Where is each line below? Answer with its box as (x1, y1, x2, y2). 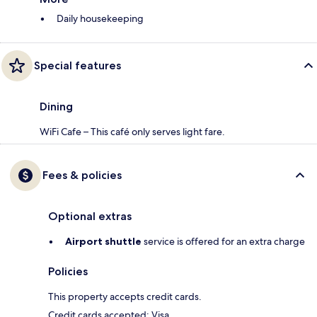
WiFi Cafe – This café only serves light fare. (40, 125, 225, 139)
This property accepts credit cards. (48, 290, 202, 304)
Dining (40, 100, 73, 114)
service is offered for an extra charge (142, 235, 305, 248)
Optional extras (48, 209, 132, 224)
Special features (34, 59, 121, 73)
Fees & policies (42, 168, 122, 183)
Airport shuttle (65, 235, 142, 248)
